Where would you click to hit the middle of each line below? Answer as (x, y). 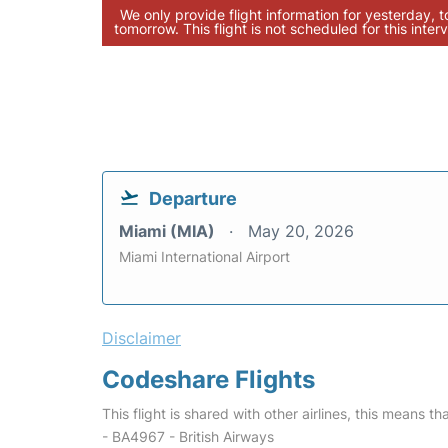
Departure (193, 198)
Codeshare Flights (208, 379)
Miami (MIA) (169, 231)
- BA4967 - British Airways (188, 436)
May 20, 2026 (301, 231)
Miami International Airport (204, 256)
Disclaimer (141, 338)
